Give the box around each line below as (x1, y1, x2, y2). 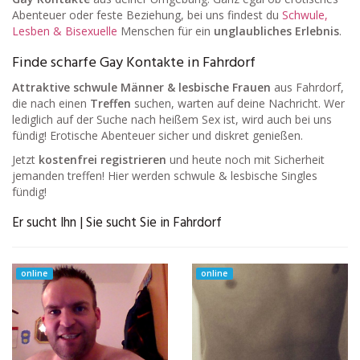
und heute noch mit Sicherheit (166, 151, 325, 167)
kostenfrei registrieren (39, 151, 166, 167)
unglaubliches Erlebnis (214, 22, 339, 39)
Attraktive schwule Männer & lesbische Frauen (12, 79, 271, 95)
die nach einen (12, 95, 90, 111)
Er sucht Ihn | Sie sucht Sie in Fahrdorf (12, 211, 222, 234)
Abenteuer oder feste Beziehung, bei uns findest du (12, 6, 282, 22)
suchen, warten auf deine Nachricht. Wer (131, 95, 345, 111)
